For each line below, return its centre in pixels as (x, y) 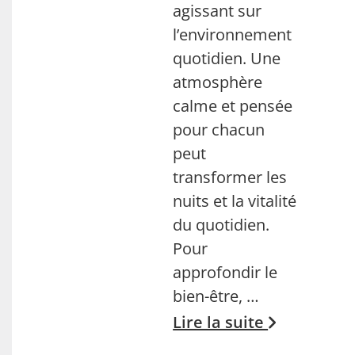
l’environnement (233, 34)
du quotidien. (221, 225)
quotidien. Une (227, 58)
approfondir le (225, 272)
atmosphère (218, 82)
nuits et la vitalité (235, 201)
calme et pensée (233, 106)
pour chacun (219, 130)
